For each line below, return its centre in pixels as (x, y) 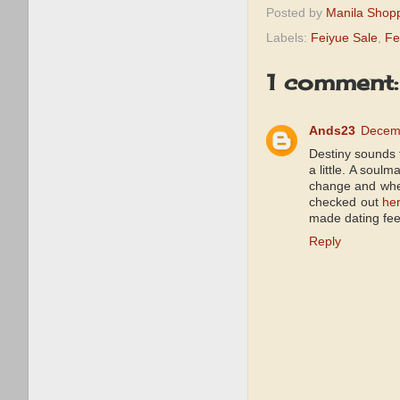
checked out (346, 202)
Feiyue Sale (344, 38)
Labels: (288, 38)
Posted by (296, 13)
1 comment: (332, 82)
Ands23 (332, 130)
